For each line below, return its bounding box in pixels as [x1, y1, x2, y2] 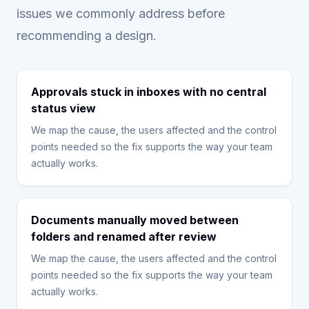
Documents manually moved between [31, 213, 239, 227]
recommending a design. [17, 28, 157, 43]
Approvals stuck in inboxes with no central [31, 85, 266, 99]
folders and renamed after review [31, 230, 217, 243]
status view [31, 101, 96, 115]
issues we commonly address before [17, 6, 225, 21]
